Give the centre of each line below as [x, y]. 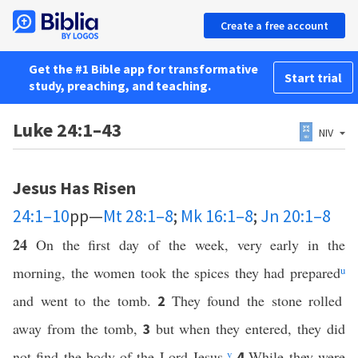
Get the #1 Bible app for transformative [143, 69]
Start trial [313, 78]
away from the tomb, [78, 328]
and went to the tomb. [86, 300]
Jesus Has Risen [74, 188]
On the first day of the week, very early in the [191, 245]
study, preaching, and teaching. [120, 86]
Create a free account [274, 26]
